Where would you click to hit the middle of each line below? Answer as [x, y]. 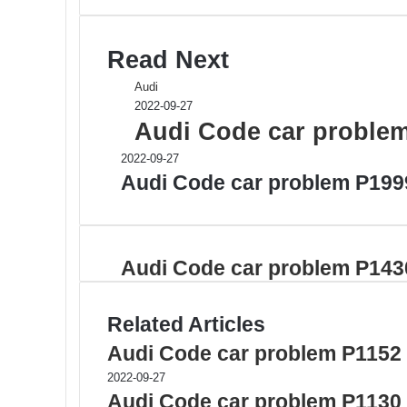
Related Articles [186, 324]
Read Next [168, 60]
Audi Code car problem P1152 [254, 353]
